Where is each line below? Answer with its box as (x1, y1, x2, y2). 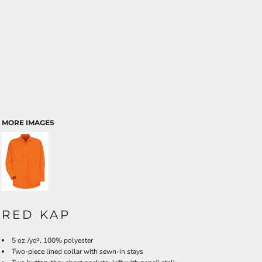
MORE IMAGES (2, 118, 54, 127)
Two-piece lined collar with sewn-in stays (12, 247, 143, 256)
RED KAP (2, 208, 71, 222)
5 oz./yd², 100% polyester (12, 236, 93, 245)
